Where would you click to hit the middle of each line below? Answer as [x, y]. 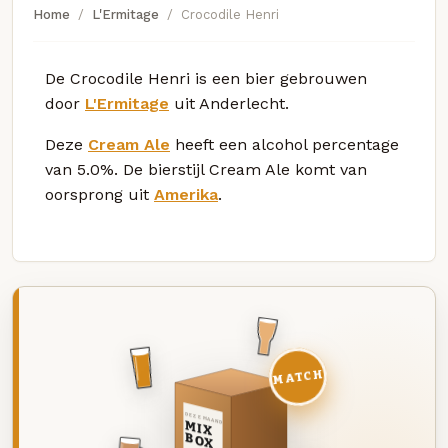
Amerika [186, 194]
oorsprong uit [99, 194]
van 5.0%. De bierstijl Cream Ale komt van [206, 169]
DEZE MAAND [203, 418]
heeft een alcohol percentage [284, 144]
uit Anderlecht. [229, 103]
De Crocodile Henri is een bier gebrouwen [206, 78]
